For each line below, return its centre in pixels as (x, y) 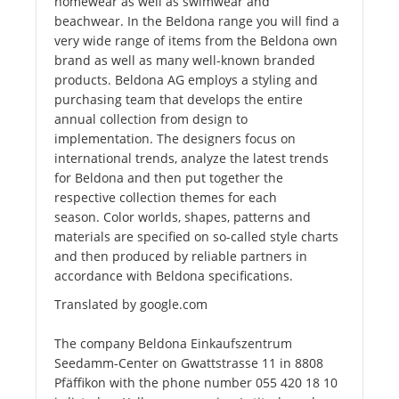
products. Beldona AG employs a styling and (186, 80)
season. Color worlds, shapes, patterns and (183, 217)
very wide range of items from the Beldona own (196, 41)
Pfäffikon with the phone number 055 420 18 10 (196, 383)
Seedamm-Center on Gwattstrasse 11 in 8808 (189, 363)
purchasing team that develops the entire (179, 100)
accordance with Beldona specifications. (174, 276)
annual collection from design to (151, 119)
